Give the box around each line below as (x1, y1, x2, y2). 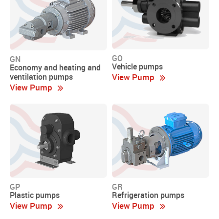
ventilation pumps (10, 71, 73, 83)
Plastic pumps (10, 189, 60, 200)
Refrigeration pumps (112, 189, 184, 200)
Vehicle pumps (112, 61, 163, 72)
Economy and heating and (10, 62, 101, 73)
